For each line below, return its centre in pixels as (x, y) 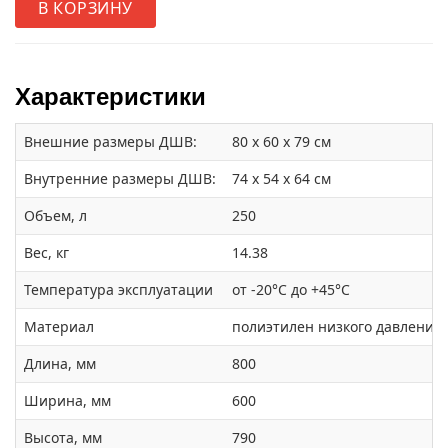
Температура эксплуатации (118, 290)
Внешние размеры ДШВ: (110, 142)
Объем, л (55, 216)
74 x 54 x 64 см (281, 179)
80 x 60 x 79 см (281, 142)
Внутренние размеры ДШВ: (120, 179)
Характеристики (110, 97)
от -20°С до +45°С (291, 290)
